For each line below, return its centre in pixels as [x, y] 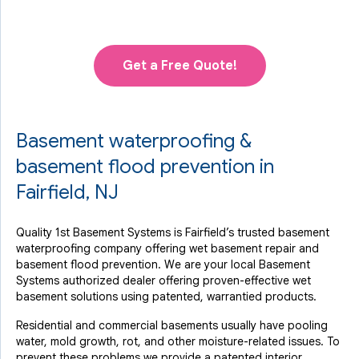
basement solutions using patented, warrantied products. [166, 296]
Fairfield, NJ [67, 192]
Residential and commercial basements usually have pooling [172, 325]
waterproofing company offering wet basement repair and [167, 248]
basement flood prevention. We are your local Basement [163, 264]
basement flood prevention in [145, 167]
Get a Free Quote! [179, 66]
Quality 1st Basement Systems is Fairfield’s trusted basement [173, 232]
